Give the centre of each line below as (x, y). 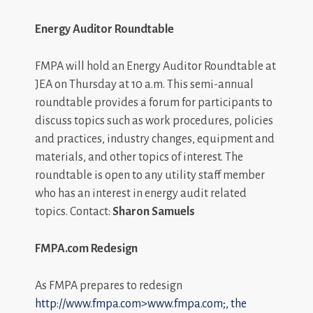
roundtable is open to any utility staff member (150, 175)
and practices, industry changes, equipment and (155, 139)
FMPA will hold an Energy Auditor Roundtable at (155, 66)
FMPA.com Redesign (86, 249)
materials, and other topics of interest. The (139, 157)
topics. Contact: (74, 212)
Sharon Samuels (154, 212)
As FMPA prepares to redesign (109, 286)
